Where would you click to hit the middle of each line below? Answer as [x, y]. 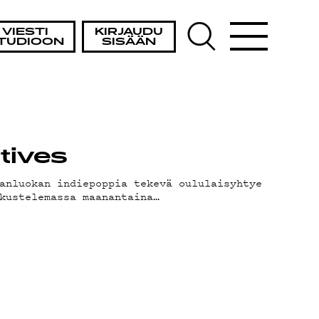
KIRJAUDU [129, 32]
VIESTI [25, 32]
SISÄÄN [129, 42]
